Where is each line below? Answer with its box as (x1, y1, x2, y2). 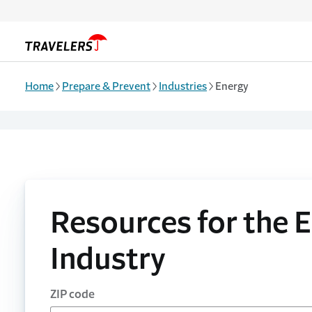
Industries (159, 81, 207, 91)
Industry (50, 244, 166, 274)
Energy (215, 81, 249, 91)
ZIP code (50, 288, 95, 299)
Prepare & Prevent (62, 81, 150, 91)
